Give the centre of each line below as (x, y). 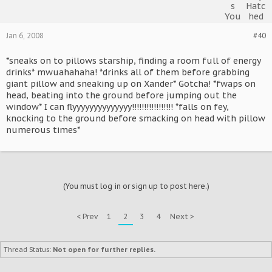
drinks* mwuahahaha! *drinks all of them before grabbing (128, 72)
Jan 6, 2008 (25, 36)
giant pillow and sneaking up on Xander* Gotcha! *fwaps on (131, 84)
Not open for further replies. (104, 250)
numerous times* (43, 130)
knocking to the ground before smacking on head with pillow (136, 118)
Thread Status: (27, 250)
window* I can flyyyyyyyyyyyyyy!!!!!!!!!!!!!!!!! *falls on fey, (117, 107)
